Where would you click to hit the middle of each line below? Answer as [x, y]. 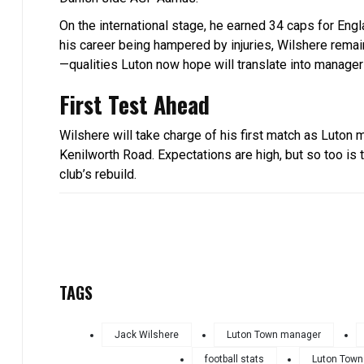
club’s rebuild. [98, 175]
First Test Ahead [134, 105]
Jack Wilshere [147, 335]
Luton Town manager [274, 335]
